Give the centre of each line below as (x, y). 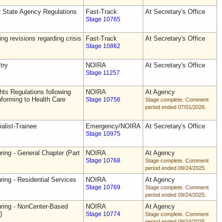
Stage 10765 (103, 19)
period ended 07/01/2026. (176, 107)
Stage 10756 (103, 100)
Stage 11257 (103, 73)
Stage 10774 (103, 214)
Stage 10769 (103, 187)
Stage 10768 (103, 161)
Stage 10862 (103, 46)
